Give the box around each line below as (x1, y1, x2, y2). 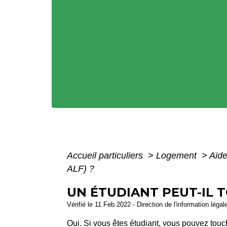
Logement (156, 150, 199, 161)
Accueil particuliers (67, 150, 145, 161)
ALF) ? (67, 163, 94, 174)
